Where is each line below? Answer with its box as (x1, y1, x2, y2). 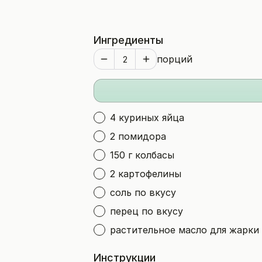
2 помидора (110, 130, 166, 142)
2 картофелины (110, 168, 181, 180)
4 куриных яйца (110, 112, 184, 123)
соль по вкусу (110, 187, 176, 198)
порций (157, 53, 192, 65)
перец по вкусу (110, 205, 183, 217)
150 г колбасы (110, 149, 174, 161)
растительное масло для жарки (110, 224, 259, 236)
